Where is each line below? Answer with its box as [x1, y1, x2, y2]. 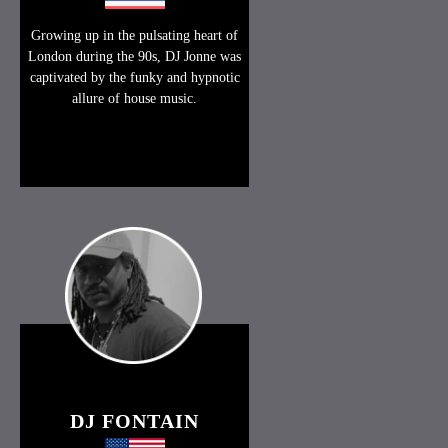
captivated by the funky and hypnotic [29, 70, 240, 86]
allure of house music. [72, 91, 198, 107]
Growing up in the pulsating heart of [31, 28, 239, 44]
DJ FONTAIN [70, 410, 200, 433]
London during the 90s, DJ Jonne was [28, 49, 242, 65]
